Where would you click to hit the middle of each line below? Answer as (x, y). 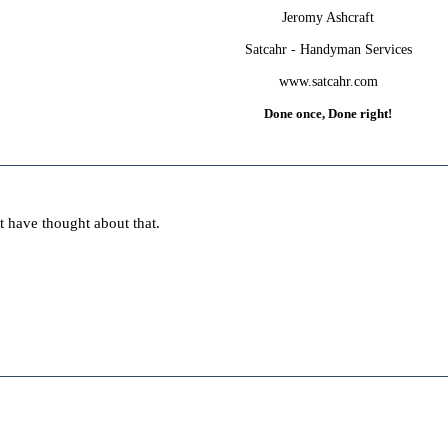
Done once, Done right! (328, 113)
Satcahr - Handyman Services (328, 49)
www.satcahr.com (328, 81)
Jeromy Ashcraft (328, 17)
